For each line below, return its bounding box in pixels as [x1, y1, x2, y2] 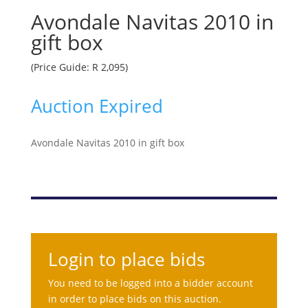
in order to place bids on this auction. [47, 292, 221, 305]
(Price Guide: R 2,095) [30, 60, 128, 74]
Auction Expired [30, 93, 163, 118]
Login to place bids [47, 247, 205, 272]
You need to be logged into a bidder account [47, 276, 253, 289]
